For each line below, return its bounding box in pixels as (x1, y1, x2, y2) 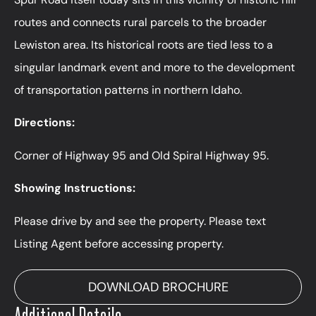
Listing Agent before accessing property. (14, 236, 226, 251)
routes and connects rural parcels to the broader (14, 15, 267, 30)
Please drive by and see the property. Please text (14, 213, 266, 229)
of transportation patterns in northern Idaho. (14, 83, 242, 98)
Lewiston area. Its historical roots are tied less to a (14, 37, 273, 53)
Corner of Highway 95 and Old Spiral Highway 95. (14, 147, 269, 163)
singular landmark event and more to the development (14, 60, 295, 75)
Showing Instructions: (14, 181, 135, 196)
